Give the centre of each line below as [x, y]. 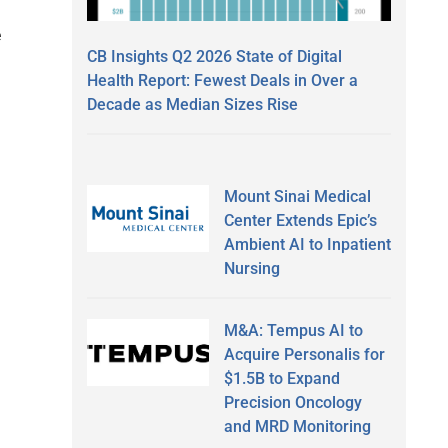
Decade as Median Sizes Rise [192, 104]
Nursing [251, 268]
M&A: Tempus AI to [293, 330]
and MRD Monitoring [297, 426]
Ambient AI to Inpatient [307, 244]
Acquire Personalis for [304, 354]
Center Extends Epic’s [300, 220]
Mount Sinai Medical [297, 196]
